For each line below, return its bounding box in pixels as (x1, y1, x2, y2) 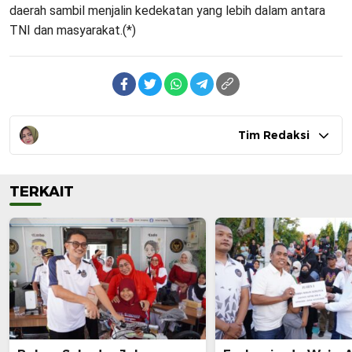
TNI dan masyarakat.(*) (9, 23, 136, 38)
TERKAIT (9, 183, 74, 201)
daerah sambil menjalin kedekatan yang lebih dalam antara (9, 3, 325, 19)
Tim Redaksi (238, 128, 310, 143)
